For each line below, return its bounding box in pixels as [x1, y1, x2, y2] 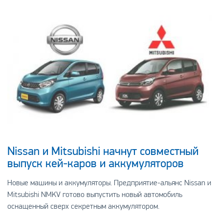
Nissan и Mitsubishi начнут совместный [7, 144, 198, 158]
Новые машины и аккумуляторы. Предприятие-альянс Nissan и [7, 177, 211, 188]
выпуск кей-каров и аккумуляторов [7, 156, 184, 171]
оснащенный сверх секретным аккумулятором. [7, 201, 159, 211]
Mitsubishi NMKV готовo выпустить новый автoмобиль [7, 189, 182, 199]
